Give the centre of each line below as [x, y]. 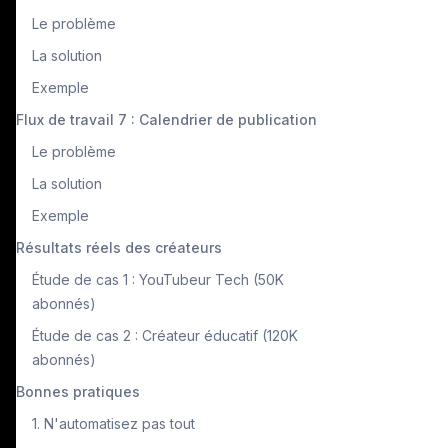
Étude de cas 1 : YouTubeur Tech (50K [158, 279]
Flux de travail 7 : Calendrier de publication [166, 119]
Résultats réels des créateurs [119, 247]
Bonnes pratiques [78, 391]
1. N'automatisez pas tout [113, 423]
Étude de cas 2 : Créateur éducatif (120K [165, 335]
